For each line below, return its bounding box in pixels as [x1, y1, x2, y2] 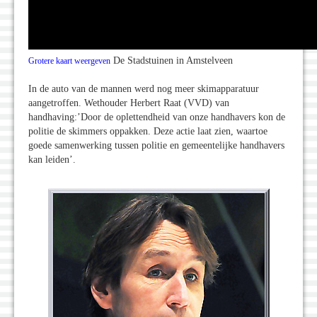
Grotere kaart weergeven [28, 56, 110, 67]
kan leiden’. [28, 154, 76, 166]
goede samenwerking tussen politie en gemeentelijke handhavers [28, 140, 284, 151]
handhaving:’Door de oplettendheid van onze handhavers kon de [28, 112, 285, 123]
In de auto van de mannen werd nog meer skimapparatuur [28, 83, 259, 95]
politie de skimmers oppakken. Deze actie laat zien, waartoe [28, 126, 267, 137]
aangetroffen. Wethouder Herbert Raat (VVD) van [28, 98, 229, 109]
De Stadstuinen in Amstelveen [110, 55, 233, 67]
